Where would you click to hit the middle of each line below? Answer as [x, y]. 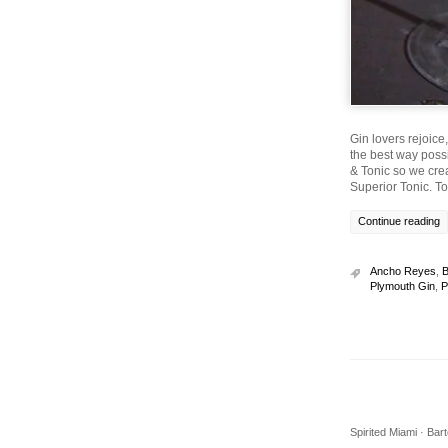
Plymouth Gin [402, 286]
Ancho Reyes [403, 271]
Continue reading [399, 221]
